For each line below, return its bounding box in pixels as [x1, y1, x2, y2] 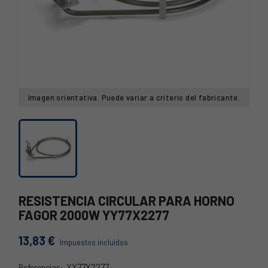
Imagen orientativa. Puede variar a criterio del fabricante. [28, 93, 240, 102]
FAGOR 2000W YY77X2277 [19, 207, 169, 223]
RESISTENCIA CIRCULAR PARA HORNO [19, 193, 234, 208]
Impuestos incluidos [60, 237, 128, 247]
